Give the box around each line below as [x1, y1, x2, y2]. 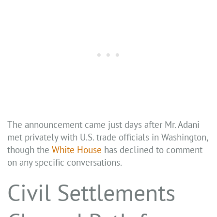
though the [7, 144, 52, 156]
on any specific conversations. [7, 156, 122, 169]
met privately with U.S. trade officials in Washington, [7, 131, 208, 143]
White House [52, 144, 102, 156]
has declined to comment [102, 144, 202, 156]
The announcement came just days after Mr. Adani [7, 119, 200, 131]
